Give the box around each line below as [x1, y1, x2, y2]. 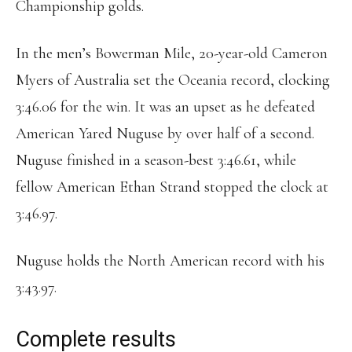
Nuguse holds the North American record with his [16, 251, 324, 271]
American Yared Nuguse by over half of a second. [16, 124, 314, 144]
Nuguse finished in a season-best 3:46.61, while [16, 151, 296, 170]
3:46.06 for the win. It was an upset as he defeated [16, 97, 315, 117]
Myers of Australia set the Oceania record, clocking [16, 71, 330, 90]
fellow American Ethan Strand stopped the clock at [16, 178, 328, 197]
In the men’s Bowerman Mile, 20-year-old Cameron [16, 44, 328, 64]
